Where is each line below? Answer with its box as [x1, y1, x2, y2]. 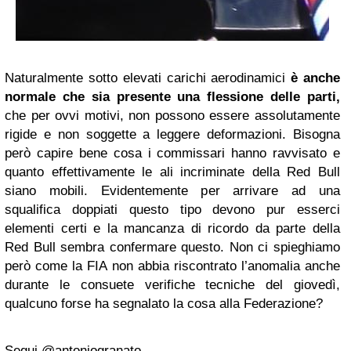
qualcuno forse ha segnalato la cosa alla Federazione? [5, 296, 323, 311]
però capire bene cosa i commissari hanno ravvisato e [5, 146, 340, 161]
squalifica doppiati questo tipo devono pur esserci [5, 202, 340, 217]
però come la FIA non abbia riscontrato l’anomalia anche [5, 259, 340, 273]
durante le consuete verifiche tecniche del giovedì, [5, 277, 340, 292]
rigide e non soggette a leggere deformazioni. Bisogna [5, 127, 340, 142]
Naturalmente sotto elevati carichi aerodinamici [5, 71, 291, 85]
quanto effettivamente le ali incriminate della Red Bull [5, 165, 340, 179]
